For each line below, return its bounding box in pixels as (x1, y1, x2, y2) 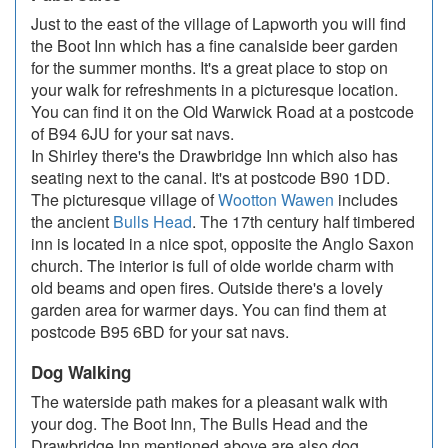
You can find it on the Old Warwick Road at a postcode (31, 100, 414, 124)
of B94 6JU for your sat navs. (31, 122, 234, 146)
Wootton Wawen (218, 188, 334, 212)
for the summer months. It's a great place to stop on (31, 56, 388, 80)
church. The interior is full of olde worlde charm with (31, 254, 394, 278)
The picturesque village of (31, 188, 218, 212)
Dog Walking (31, 360, 131, 385)
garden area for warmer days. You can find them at (31, 298, 386, 322)
